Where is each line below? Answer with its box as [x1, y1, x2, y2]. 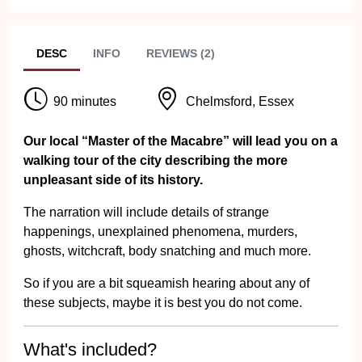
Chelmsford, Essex [186, 94, 294, 108]
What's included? [23, 339, 157, 360]
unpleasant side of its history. [23, 173, 203, 187]
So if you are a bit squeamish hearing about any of [23, 276, 309, 290]
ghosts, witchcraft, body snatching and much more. [23, 244, 311, 258]
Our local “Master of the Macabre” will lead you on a [23, 134, 338, 148]
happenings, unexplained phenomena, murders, [23, 225, 297, 238]
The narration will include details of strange [23, 205, 269, 219]
